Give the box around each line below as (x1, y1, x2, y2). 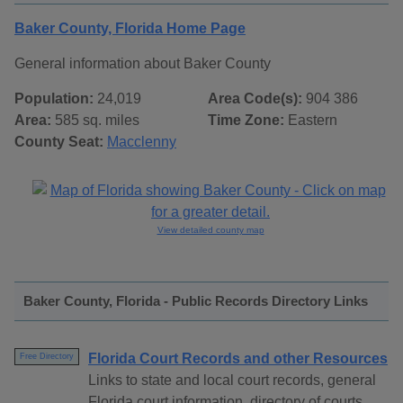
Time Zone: (208, 112, 284, 129)
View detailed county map (157, 225, 264, 236)
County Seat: (14, 134, 103, 150)
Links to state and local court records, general (88, 372, 376, 389)
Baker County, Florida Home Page (14, 21, 246, 37)
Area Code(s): (208, 91, 302, 107)
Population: (14, 91, 94, 107)
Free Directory (20, 352, 74, 362)
